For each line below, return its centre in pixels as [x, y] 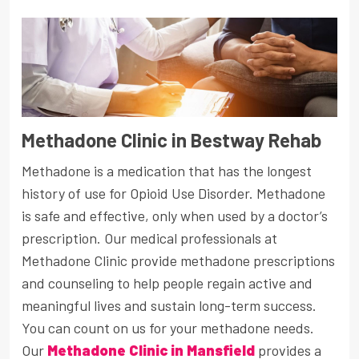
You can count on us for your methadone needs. [168, 328]
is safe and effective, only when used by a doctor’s [175, 216]
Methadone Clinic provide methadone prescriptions [178, 261]
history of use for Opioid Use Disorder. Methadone [173, 194]
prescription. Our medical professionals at [149, 238]
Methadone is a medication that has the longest [167, 171]
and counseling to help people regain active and [167, 283]
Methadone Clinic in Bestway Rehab [171, 140]
